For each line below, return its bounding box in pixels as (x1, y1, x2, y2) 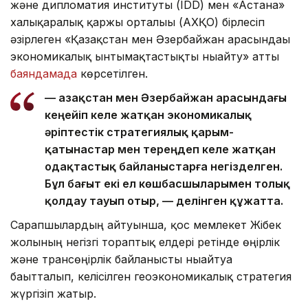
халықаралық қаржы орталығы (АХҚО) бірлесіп (10, 14, 265, 29)
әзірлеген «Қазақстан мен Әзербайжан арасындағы (10, 32, 290, 46)
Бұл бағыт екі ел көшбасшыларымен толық (45, 176, 290, 190)
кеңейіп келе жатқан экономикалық (45, 107, 252, 122)
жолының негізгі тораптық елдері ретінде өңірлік (10, 234, 280, 249)
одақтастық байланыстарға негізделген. (45, 159, 283, 173)
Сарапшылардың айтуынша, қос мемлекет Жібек (10, 217, 281, 232)
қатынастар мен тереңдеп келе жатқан (45, 142, 276, 156)
